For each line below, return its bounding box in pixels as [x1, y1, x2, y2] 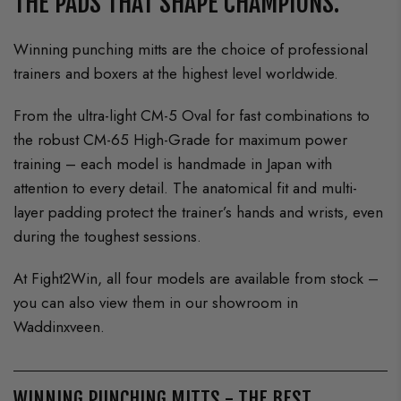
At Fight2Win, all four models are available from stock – [13, 268, 380, 290]
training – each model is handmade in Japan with [13, 153, 333, 175]
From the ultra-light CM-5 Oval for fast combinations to [13, 105, 371, 127]
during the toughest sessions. [13, 226, 202, 248]
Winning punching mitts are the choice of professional [13, 38, 369, 61]
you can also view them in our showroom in [13, 292, 299, 314]
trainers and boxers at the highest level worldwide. [13, 63, 339, 85]
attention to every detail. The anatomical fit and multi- [13, 177, 358, 200]
